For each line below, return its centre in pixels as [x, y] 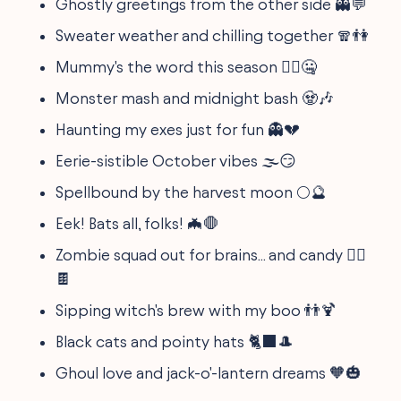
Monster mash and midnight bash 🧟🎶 [195, 98]
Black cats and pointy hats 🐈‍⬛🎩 [175, 341]
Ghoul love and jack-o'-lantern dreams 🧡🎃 [209, 372]
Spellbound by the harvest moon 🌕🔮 [192, 192]
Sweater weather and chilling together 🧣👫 [213, 35]
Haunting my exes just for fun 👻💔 [178, 129]
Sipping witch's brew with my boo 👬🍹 [196, 310]
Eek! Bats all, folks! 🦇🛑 [138, 223]
